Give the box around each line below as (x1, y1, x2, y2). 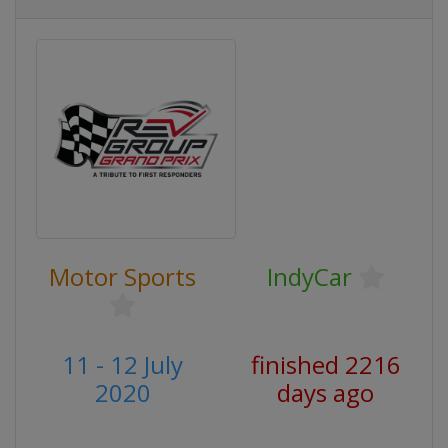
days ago (277, 376, 374, 409)
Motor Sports (49, 260, 196, 293)
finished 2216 (250, 348, 401, 381)
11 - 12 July (62, 348, 183, 381)
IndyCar (266, 260, 352, 293)
